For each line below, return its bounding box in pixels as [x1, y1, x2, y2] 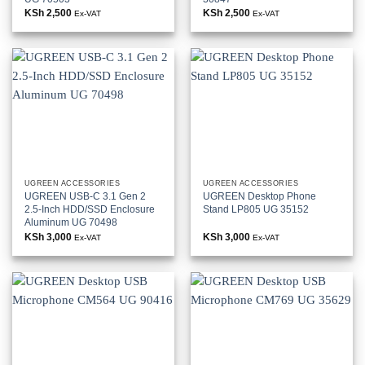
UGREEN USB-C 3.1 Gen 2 [24, 191, 146, 203]
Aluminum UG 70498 [24, 217, 117, 229]
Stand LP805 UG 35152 [202, 204, 309, 216]
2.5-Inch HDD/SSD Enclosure [24, 204, 155, 216]
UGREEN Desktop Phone [202, 191, 316, 203]
